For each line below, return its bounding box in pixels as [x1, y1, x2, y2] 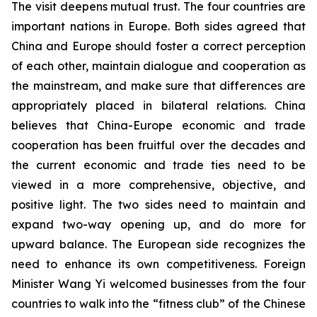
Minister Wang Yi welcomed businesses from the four [11, 277, 306, 292]
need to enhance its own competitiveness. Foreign [11, 257, 306, 272]
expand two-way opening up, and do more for [11, 217, 306, 232]
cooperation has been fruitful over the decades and [11, 138, 306, 153]
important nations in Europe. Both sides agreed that [11, 19, 306, 34]
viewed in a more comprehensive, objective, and [11, 178, 306, 192]
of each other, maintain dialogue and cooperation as [11, 59, 306, 74]
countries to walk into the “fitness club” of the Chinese [11, 296, 306, 311]
